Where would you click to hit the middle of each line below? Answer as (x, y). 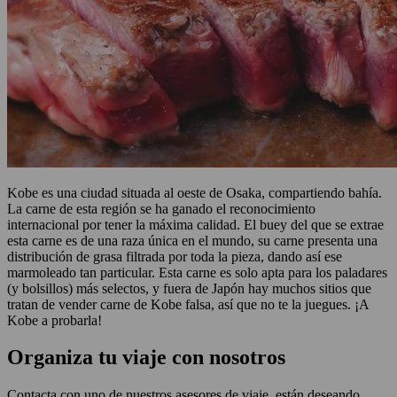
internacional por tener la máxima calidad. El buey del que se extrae (195, 224)
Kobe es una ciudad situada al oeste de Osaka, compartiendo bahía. (195, 192)
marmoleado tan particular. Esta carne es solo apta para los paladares (197, 272)
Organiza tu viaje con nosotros (146, 358)
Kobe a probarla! (54, 320)
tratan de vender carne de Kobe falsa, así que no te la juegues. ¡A (188, 304)
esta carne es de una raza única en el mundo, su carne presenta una (192, 240)
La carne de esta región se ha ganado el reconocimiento (161, 208)
